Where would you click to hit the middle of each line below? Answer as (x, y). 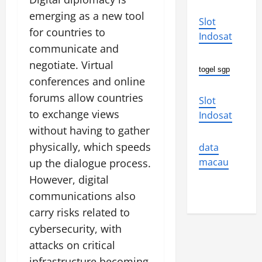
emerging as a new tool (87, 16)
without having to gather (89, 130)
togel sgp (214, 69)
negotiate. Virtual (71, 65)
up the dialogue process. (90, 163)
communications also (82, 196)
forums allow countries (86, 98)
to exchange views (74, 114)
